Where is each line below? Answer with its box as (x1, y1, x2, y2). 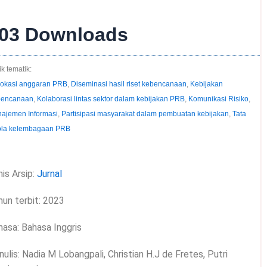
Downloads (19, 24, 128, 46)
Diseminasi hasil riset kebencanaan (70, 80, 187, 89)
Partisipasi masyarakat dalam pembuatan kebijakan (61, 110, 229, 119)
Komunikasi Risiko (188, 95, 249, 104)
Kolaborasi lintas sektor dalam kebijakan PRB (36, 95, 185, 104)
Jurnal (36, 168, 62, 180)
